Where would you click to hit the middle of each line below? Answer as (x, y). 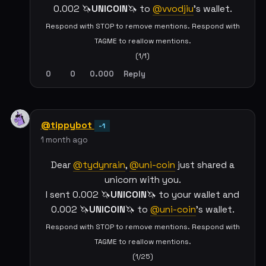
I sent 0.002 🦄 (78, 194)
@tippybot (67, 125)
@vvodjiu (173, 9)
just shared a (205, 165)
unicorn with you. (142, 180)
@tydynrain (99, 165)
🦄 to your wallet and (193, 194)
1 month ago (64, 140)
